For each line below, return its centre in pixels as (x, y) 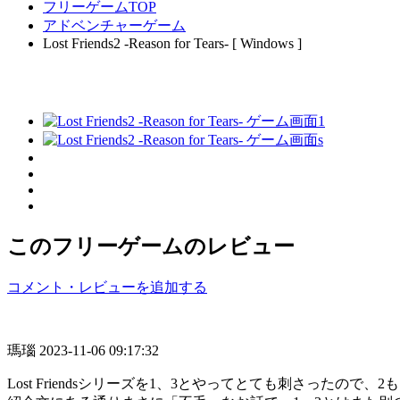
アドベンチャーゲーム (114, 26)
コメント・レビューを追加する (107, 287)
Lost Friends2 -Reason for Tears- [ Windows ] (172, 44)
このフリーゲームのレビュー (151, 246)
